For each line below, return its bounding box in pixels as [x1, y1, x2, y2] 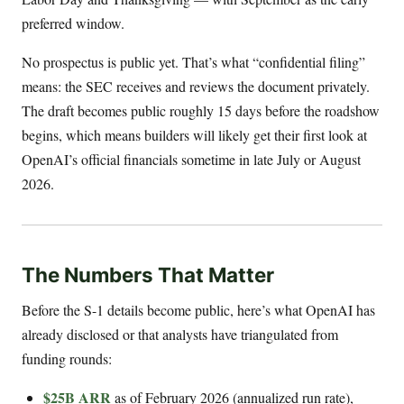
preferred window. [22, 13, 124, 32]
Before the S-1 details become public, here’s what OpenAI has [22, 300, 375, 320]
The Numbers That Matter [22, 262, 274, 288]
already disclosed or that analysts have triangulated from [22, 325, 338, 344]
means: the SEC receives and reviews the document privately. [22, 76, 370, 96]
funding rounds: [22, 349, 112, 369]
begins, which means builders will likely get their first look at [22, 124, 367, 144]
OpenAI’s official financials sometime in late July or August [22, 149, 361, 169]
